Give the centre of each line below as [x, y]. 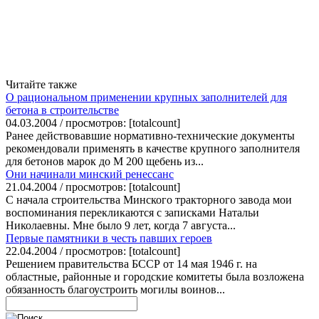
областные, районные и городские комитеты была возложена [155, 276]
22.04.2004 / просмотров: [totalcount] [93, 251]
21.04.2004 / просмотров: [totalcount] [93, 187]
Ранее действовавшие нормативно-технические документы [150, 135]
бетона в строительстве [62, 110]
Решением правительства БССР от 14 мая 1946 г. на [131, 263]
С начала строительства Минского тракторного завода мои [149, 199]
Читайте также [41, 84]
